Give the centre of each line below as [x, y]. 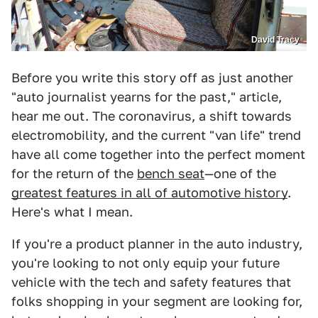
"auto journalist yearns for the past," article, [147, 97]
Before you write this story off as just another [152, 78]
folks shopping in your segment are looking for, [157, 302]
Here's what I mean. [72, 212]
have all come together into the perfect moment [158, 155]
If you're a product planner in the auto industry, [157, 244]
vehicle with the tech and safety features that [151, 283]
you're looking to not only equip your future [146, 263]
